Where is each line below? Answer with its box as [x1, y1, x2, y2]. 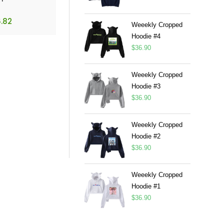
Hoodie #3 [131, 82, 160, 90]
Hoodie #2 [131, 132, 160, 140]
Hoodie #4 [131, 32, 160, 40]
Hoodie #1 [131, 182, 160, 190]
